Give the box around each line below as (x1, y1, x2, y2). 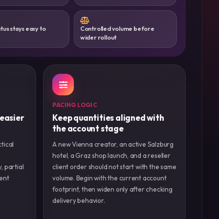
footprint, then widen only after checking (52, 185, 173, 194)
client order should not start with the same (52, 162, 176, 172)
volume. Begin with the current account (52, 174, 167, 183)
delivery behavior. (52, 196, 105, 205)
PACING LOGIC (52, 101, 97, 109)
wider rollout (80, 33, 117, 42)
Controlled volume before (80, 24, 154, 33)
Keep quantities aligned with (52, 112, 164, 123)
